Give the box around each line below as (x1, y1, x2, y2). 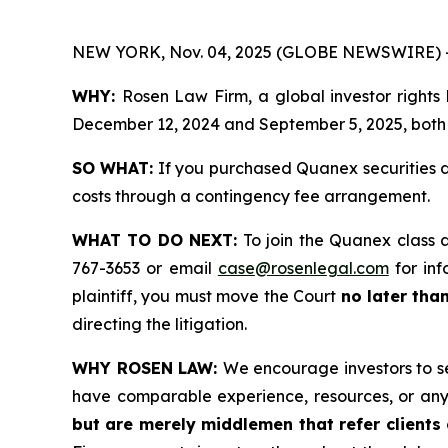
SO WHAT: (72, 158, 154, 178)
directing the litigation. (72, 314, 247, 334)
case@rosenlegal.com (217, 258, 389, 278)
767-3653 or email (72, 258, 218, 278)
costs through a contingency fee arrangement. (72, 186, 430, 206)
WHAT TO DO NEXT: (72, 230, 238, 250)
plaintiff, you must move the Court (72, 286, 341, 306)
